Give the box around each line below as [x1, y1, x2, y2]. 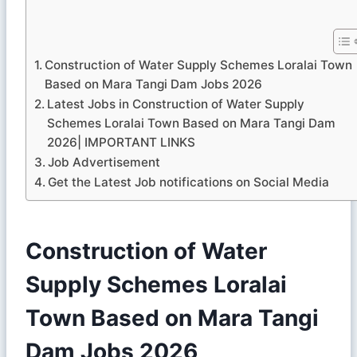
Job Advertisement [48, 154, 164, 170]
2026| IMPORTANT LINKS [47, 134, 196, 150]
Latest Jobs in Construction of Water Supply [47, 96, 305, 112]
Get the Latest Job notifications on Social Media [48, 174, 330, 190]
